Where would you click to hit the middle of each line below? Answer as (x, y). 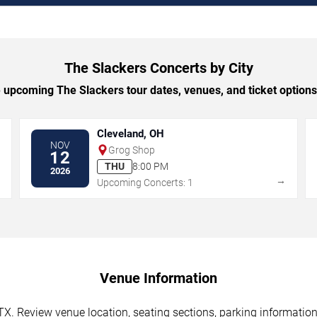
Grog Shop (132, 150)
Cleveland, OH (131, 133)
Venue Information (158, 278)
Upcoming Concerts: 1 (145, 182)
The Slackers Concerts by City (158, 68)
